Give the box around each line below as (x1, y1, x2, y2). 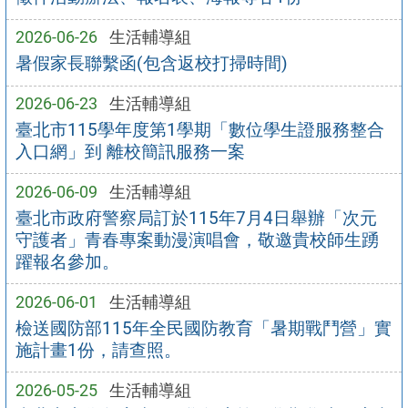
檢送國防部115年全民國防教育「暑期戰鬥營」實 (15, 317, 392, 339)
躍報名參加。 (15, 250, 119, 272)
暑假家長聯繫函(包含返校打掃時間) (15, 53, 288, 75)
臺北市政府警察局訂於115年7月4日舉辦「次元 (15, 207, 377, 229)
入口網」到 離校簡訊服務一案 (15, 140, 245, 162)
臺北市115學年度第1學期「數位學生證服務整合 (15, 118, 384, 140)
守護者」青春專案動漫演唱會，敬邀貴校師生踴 (15, 229, 379, 250)
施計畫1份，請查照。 (15, 339, 181, 361)
